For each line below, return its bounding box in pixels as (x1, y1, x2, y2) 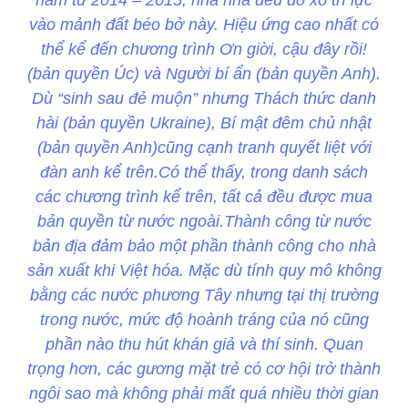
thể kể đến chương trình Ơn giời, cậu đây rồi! (41, 40, 367, 59)
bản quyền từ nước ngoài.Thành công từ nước (36, 212, 372, 231)
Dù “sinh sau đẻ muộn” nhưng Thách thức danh (32, 89, 376, 108)
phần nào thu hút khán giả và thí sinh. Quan (45, 335, 363, 354)
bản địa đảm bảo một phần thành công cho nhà (32, 237, 376, 256)
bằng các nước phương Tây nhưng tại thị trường (29, 286, 379, 305)
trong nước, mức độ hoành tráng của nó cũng (39, 311, 369, 330)
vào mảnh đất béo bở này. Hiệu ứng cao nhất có (29, 15, 379, 35)
